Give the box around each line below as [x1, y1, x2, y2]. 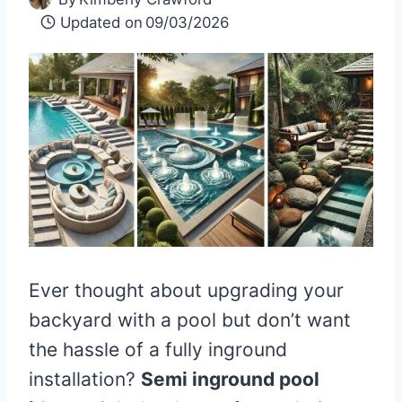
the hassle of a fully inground [29, 337, 287, 361]
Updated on [60, 13, 144, 31]
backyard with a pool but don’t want [29, 308, 351, 331]
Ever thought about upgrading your [29, 278, 344, 301]
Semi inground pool [141, 367, 319, 390]
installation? [29, 367, 141, 390]
